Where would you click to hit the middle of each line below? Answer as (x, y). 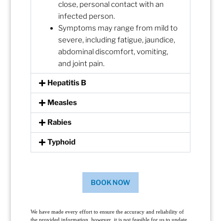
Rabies (60, 123)
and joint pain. (82, 64)
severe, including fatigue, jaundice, (117, 40)
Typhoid (62, 142)
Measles (62, 103)
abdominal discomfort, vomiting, (113, 52)
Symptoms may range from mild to (118, 28)
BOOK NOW (110, 183)
